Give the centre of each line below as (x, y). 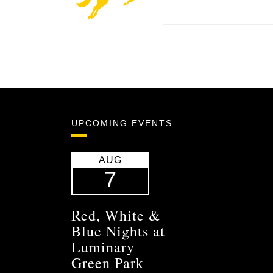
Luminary (103, 247)
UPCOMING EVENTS (122, 123)
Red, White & (116, 215)
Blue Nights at (118, 231)
